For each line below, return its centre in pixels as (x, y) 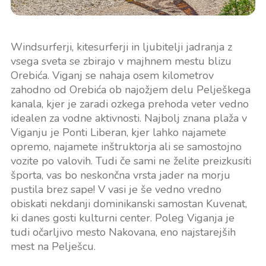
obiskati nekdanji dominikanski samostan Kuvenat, (129, 204)
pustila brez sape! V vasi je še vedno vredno (116, 190)
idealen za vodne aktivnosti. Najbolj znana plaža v (129, 118)
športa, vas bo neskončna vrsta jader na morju (120, 175)
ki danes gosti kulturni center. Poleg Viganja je (122, 218)
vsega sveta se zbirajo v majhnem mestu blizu (121, 61)
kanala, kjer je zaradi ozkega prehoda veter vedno (129, 104)
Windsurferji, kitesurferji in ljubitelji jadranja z (121, 47)
